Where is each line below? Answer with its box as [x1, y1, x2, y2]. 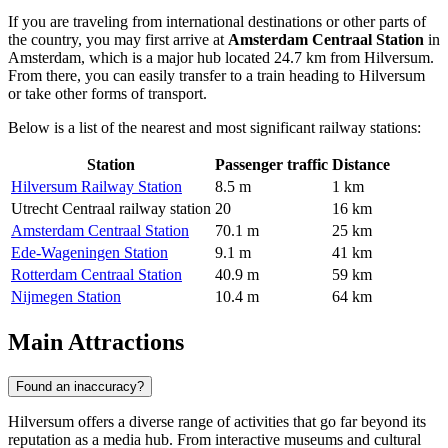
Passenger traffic [215, 155, 328, 173]
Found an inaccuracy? [16, 378, 144, 394]
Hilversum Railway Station [11, 177, 182, 195]
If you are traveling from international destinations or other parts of [8, 12, 426, 30]
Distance [332, 155, 390, 173]
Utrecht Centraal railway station [11, 199, 211, 217]
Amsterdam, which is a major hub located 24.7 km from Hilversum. [8, 48, 434, 66]
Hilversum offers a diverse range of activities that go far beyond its [8, 412, 426, 430]
